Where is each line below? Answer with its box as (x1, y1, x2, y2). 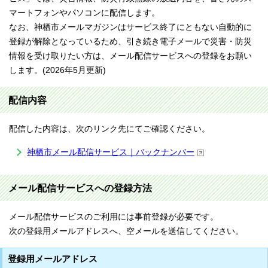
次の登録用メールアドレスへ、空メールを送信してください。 (9, 227, 243, 236)
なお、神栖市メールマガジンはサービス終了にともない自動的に (9, 23, 252, 32)
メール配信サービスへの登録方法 (8, 182, 152, 193)
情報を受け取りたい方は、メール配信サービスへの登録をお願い (9, 51, 252, 60)
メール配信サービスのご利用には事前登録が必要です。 (9, 212, 218, 221)
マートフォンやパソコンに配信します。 (9, 8, 160, 17)
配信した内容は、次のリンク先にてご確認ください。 (9, 124, 210, 133)
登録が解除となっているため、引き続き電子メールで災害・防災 (9, 37, 252, 46)
